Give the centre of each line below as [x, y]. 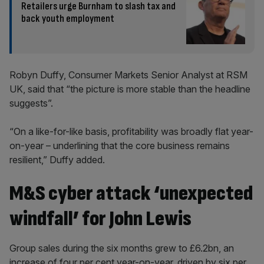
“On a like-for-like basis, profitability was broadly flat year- [131, 131]
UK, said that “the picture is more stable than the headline [130, 89]
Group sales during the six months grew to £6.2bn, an [122, 248]
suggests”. [31, 103]
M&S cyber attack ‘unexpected [131, 194]
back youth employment [68, 19]
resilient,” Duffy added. [57, 160]
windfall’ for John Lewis [100, 219]
